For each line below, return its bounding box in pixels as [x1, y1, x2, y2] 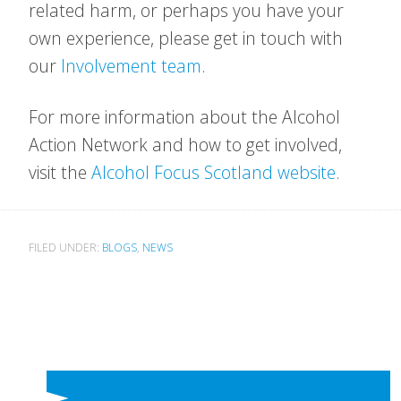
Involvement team [61, 54, 201, 78]
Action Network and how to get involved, [29, 132, 342, 157]
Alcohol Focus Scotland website [91, 160, 336, 184]
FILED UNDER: [29, 240, 102, 255]
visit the [29, 160, 91, 184]
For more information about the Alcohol [29, 105, 340, 129]
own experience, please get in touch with [29, 26, 343, 50]
